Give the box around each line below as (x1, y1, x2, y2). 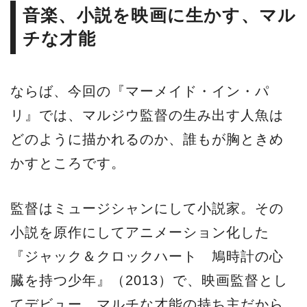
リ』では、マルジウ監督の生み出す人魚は (10, 108, 284, 123)
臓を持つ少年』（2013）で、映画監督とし (10, 273, 288, 288)
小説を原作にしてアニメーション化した (10, 225, 269, 241)
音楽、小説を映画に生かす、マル (23, 6, 297, 25)
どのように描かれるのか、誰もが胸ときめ (10, 132, 284, 147)
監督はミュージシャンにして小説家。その (10, 201, 284, 217)
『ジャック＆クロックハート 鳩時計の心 (10, 249, 284, 265)
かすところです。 (10, 156, 125, 171)
